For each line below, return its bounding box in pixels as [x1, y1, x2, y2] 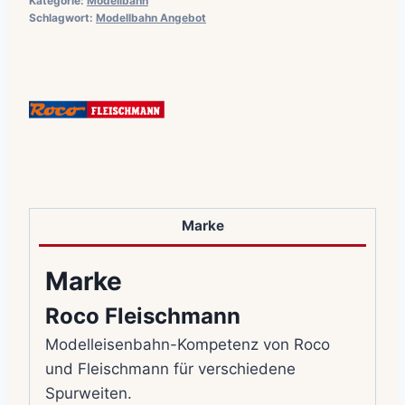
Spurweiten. [45, 383, 132, 402]
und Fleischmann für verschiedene [45, 359, 296, 378]
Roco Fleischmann [45, 302, 240, 329]
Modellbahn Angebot [96, 10, 206, 24]
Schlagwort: [29, 10, 96, 24]
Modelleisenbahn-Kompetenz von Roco [45, 334, 330, 353]
